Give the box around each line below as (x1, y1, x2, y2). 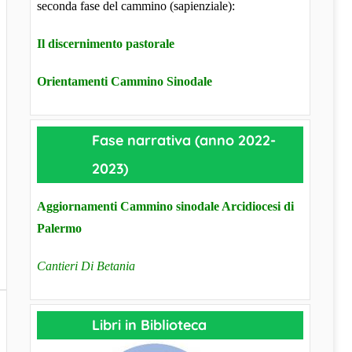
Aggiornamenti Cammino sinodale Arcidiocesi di (36, 200, 294, 214)
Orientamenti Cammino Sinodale (36, 75, 212, 89)
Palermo (36, 222, 82, 236)
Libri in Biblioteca (91, 316, 207, 335)
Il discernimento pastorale (36, 37, 174, 51)
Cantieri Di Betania (36, 259, 135, 273)
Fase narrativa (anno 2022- (91, 131, 276, 150)
